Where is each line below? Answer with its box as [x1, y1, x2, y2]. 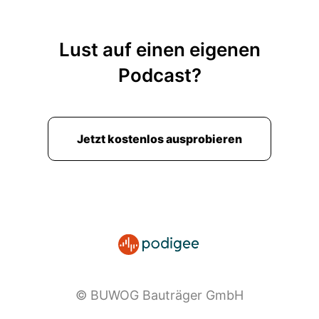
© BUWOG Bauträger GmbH [75, 288, 244, 303]
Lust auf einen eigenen [58, 38, 261, 61]
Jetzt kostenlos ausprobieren [77, 132, 242, 146]
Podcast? [117, 64, 202, 86]
